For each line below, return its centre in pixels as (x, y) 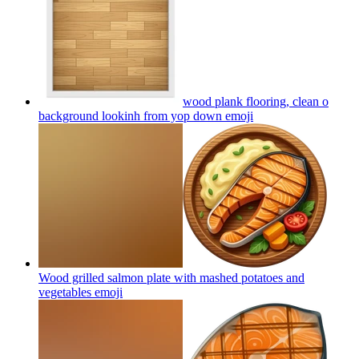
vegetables (65, 292)
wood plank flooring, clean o (256, 101)
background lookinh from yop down (130, 115)
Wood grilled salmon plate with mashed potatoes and (171, 277)
